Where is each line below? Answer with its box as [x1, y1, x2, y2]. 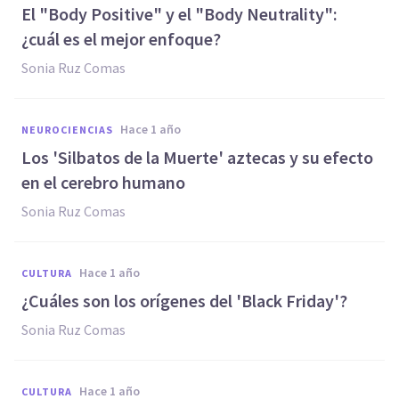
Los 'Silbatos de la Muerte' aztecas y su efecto [21, 146, 373, 168]
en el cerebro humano [21, 171, 185, 193]
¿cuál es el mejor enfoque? [21, 28, 221, 50]
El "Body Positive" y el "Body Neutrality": [21, 3, 338, 25]
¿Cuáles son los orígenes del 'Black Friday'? [21, 289, 347, 312]
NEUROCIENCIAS [21, 123, 113, 136]
